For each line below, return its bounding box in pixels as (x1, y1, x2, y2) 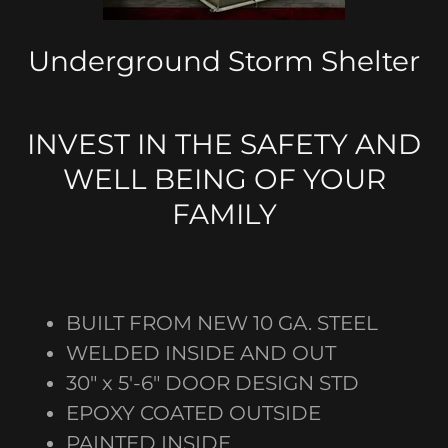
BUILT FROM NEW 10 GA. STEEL (66, 311, 378, 335)
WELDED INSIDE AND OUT (66, 341, 336, 365)
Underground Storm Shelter (28, 44, 420, 78)
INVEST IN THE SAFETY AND (27, 127, 421, 161)
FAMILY (171, 197, 277, 231)
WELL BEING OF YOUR (62, 162, 386, 196)
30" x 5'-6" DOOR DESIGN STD (66, 371, 359, 395)
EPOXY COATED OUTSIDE (66, 401, 321, 425)
